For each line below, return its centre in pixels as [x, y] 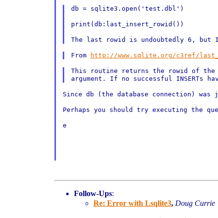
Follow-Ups [93, 193]
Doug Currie [195, 203]
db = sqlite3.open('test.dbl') [127, 9]
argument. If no [102, 79]
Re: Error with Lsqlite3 [132, 203]
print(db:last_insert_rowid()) [127, 24]
